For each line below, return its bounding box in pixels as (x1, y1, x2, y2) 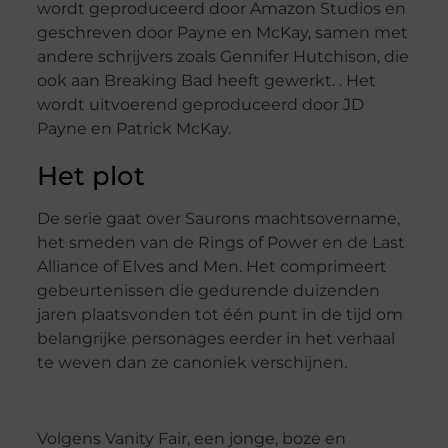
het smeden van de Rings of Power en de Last (36, 232, 405, 252)
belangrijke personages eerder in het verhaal (36, 328, 395, 348)
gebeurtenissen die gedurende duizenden (36, 280, 380, 300)
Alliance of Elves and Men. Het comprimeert (36, 256, 387, 276)
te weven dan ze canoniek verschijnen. (36, 352, 347, 372)
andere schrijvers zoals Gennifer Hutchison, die (36, 46, 409, 66)
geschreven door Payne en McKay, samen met (36, 22, 408, 42)
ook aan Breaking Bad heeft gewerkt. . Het (36, 70, 376, 90)
